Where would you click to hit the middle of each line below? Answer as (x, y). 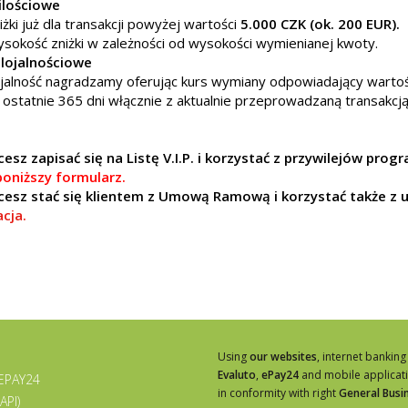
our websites (283, 357)
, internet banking (362, 357)
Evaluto (237, 375)
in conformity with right (278, 393)
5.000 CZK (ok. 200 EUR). (320, 23)
